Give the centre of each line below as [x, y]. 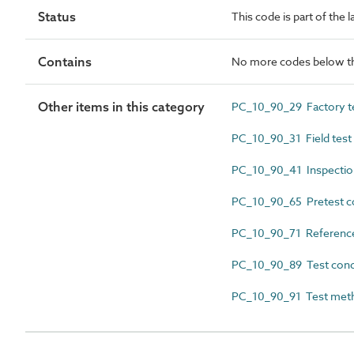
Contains [65, 62]
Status [57, 17]
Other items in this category [121, 107]
